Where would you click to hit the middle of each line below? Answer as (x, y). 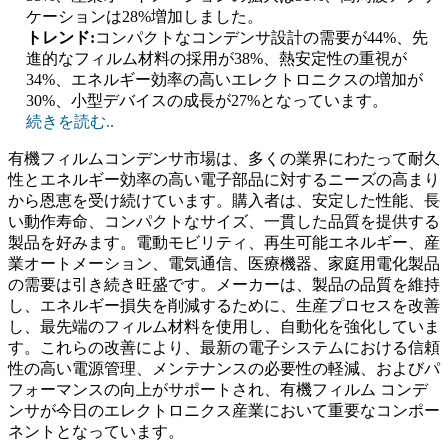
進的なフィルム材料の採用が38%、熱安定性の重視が (216, 59)
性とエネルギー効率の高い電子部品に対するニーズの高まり (224, 180)
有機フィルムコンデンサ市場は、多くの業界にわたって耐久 (224, 159)
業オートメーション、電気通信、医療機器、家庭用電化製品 (224, 264)
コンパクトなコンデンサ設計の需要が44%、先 (261, 38)
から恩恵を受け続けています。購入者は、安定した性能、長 (224, 201)
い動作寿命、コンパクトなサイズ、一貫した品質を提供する (224, 222)
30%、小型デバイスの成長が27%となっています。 (207, 101)
